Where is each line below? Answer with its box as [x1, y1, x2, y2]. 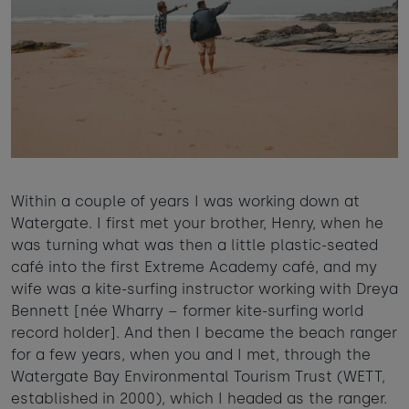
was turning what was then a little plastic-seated [11, 236, 378, 254]
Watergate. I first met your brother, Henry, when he [11, 214, 383, 232]
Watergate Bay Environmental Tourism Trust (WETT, [11, 367, 385, 385]
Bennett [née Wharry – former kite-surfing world [11, 301, 363, 320]
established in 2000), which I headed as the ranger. [11, 389, 387, 407]
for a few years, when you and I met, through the [11, 345, 371, 363]
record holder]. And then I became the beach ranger [11, 323, 397, 341]
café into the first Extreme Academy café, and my [11, 257, 377, 276]
